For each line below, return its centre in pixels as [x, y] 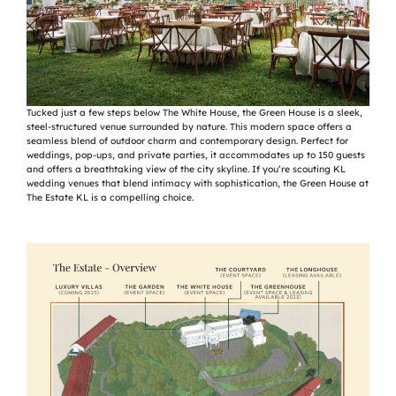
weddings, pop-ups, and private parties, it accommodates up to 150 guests [196, 155]
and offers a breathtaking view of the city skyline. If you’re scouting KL [186, 169]
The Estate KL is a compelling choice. [110, 197]
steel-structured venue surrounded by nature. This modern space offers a [189, 126]
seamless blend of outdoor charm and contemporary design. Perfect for [187, 141]
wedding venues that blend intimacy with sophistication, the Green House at [198, 183]
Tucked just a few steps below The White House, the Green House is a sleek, [194, 112]
